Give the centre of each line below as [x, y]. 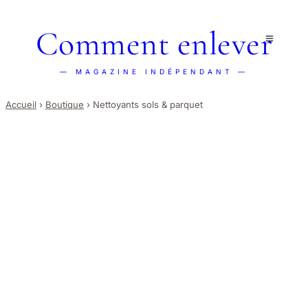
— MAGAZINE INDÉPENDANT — [154, 71]
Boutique [65, 105]
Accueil [21, 105]
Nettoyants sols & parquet [148, 105]
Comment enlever [154, 44]
